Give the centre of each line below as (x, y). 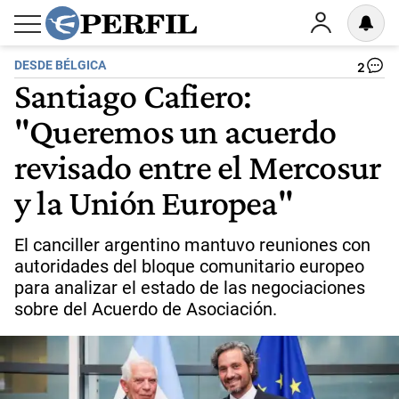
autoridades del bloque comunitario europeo (189, 266)
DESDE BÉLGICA (60, 65)
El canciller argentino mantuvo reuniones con (192, 245)
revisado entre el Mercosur (198, 167)
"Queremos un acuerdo (175, 131)
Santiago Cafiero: (133, 95)
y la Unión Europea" (154, 202)
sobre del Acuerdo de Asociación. (146, 309)
